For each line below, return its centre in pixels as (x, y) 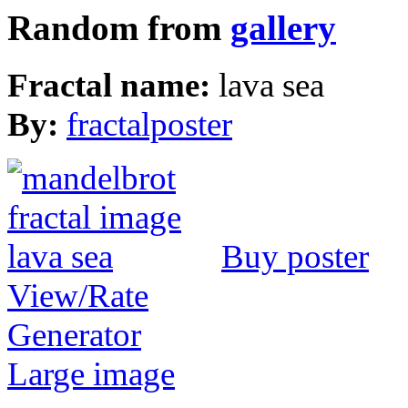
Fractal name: (113, 85)
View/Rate (78, 295)
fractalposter (149, 124)
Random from (119, 28)
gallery (283, 28)
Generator (74, 334)
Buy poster (295, 256)
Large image (91, 373)
